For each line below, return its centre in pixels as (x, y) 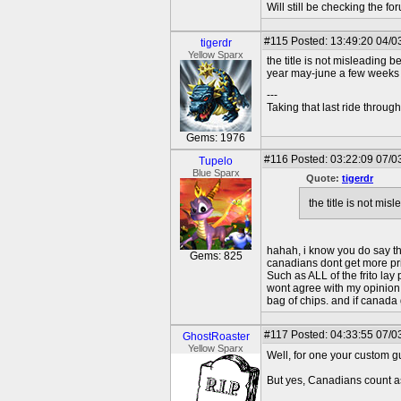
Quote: (324, 178)
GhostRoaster (216, 337)
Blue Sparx (216, 173)
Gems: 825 (216, 256)
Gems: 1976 (216, 138)
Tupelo (216, 161)
